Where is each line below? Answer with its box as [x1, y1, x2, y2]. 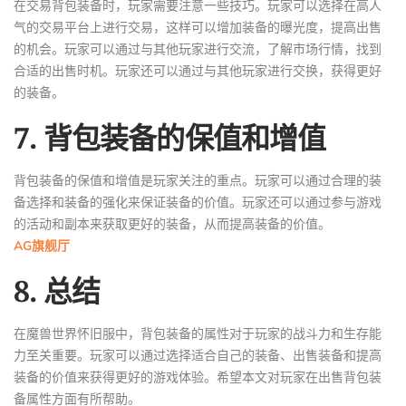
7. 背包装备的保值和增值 [14, 117, 326, 157]
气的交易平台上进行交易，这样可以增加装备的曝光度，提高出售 [14, 18, 382, 36]
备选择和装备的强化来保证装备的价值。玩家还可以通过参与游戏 [14, 193, 382, 211]
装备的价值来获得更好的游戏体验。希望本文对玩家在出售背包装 [14, 368, 382, 386]
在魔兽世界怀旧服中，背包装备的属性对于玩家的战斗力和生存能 [14, 324, 382, 343]
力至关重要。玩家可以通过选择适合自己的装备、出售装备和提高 [14, 346, 382, 364]
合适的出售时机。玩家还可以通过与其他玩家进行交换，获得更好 [14, 62, 382, 80]
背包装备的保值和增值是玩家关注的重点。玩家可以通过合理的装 [14, 171, 382, 189]
